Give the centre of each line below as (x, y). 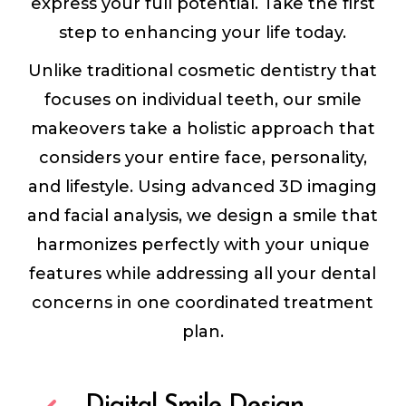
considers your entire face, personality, (203, 158)
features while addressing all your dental (203, 274)
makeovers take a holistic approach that (203, 129)
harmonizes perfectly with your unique (203, 245)
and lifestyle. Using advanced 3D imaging (203, 187)
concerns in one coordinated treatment (203, 303)
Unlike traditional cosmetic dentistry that (203, 71)
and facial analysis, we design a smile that (203, 216)
